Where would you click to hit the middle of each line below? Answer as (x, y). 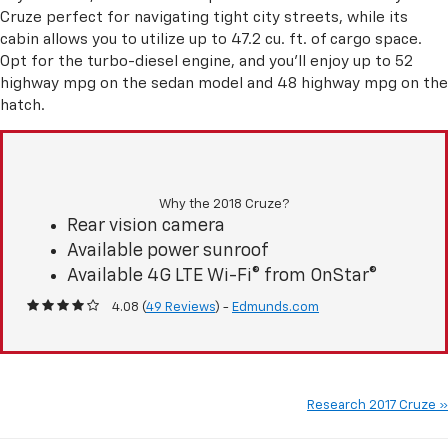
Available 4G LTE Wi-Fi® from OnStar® (222, 276)
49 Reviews (180, 308)
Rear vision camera (146, 226)
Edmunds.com (275, 308)
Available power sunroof (168, 251)
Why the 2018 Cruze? (224, 205)
